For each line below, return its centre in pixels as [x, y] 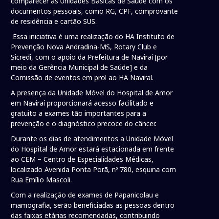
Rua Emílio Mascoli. [42, 180]
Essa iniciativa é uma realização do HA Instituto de [93, 37]
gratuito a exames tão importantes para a [79, 113]
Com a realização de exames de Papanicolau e [85, 195]
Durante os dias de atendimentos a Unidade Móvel [92, 139]
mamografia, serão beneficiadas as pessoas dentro [93, 205]
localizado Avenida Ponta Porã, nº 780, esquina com [94, 170]
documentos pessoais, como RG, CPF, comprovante [95, 11]
